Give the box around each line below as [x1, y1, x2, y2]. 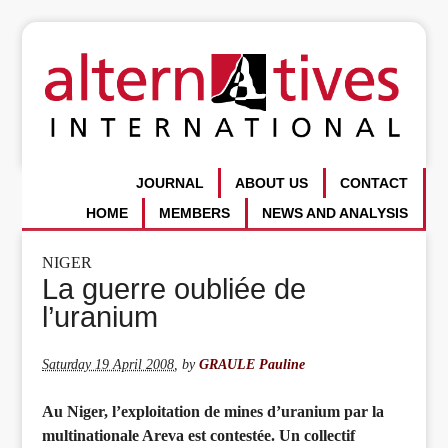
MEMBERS [159, 205, 231, 221]
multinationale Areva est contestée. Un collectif [42, 427, 356, 445]
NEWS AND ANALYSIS [262, 205, 409, 221]
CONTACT [340, 175, 409, 192]
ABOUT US [235, 175, 309, 192]
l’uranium [42, 300, 159, 333]
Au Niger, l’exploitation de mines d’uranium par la [42, 403, 385, 421]
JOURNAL [135, 175, 204, 192]
